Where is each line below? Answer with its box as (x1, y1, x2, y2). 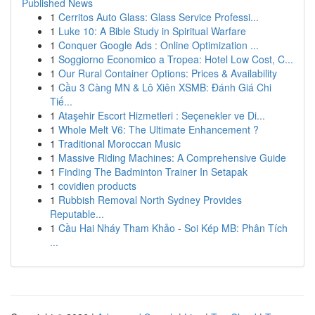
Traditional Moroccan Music (58, 136, 181, 150)
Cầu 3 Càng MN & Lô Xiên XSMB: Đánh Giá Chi (58, 80, 271, 94)
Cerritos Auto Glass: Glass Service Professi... (58, 10, 259, 24)
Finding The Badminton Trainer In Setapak (58, 165, 247, 179)
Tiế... (50, 94, 72, 108)
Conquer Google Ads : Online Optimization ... (58, 38, 259, 52)
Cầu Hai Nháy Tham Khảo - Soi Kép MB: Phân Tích (58, 221, 288, 235)
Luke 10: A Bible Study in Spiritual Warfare (58, 24, 246, 38)
